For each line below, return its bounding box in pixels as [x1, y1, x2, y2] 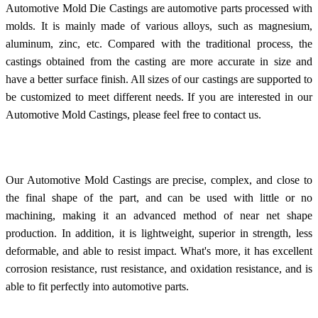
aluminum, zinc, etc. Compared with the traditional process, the [6, 37, 312, 50]
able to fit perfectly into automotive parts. [6, 280, 189, 292]
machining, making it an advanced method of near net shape [6, 209, 312, 221]
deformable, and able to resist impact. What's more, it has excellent [6, 244, 312, 257]
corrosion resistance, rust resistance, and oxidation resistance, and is [6, 262, 312, 275]
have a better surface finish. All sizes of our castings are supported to [6, 72, 312, 85]
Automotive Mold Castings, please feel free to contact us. [6, 108, 261, 121]
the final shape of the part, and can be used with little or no [6, 191, 312, 204]
